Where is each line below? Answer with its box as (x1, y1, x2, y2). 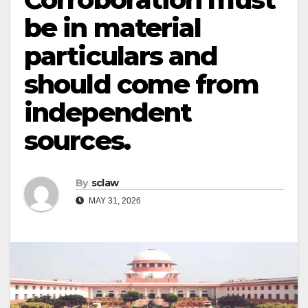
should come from (24, 68, 258, 100)
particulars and (24, 40, 218, 72)
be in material (24, 12, 201, 44)
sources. (24, 124, 130, 157)
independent (24, 96, 192, 129)
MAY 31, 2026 (87, 196, 141, 206)
